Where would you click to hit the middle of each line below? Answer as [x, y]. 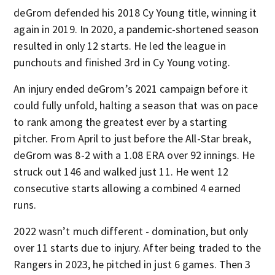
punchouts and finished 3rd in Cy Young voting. [122, 62]
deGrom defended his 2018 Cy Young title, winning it [135, 13]
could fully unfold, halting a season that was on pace [136, 105]
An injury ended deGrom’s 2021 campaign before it [131, 89]
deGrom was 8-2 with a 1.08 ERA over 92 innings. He [134, 155]
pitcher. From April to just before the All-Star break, [132, 138]
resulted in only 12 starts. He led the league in [120, 46]
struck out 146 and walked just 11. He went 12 [121, 172]
